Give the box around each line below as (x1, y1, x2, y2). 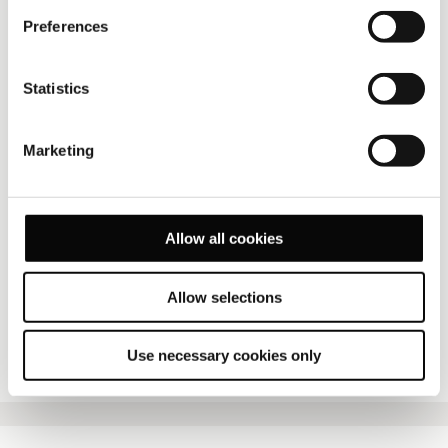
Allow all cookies (165, 229, 283, 247)
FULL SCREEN (167, 340, 269, 355)
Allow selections (166, 288, 282, 306)
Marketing (23, 141, 94, 159)
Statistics (23, 79, 89, 97)
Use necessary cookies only (127, 346, 321, 364)
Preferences (23, 17, 109, 35)
